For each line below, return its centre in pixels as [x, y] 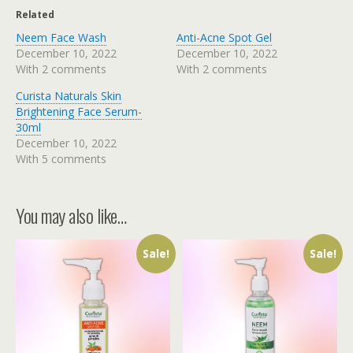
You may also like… [71, 215]
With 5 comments [61, 158]
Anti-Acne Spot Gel [224, 37]
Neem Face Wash [61, 37]
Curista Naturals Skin [69, 95]
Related [35, 14]
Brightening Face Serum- [79, 111]
